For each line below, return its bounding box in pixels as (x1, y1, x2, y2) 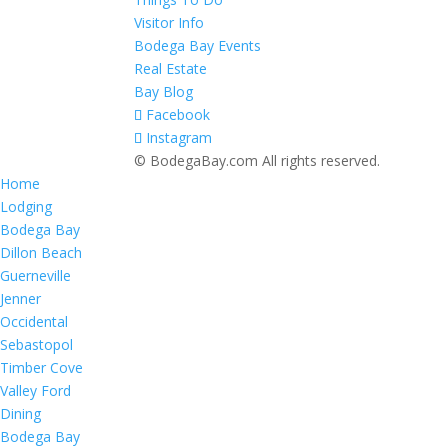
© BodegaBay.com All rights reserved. (134, 151, 381, 170)
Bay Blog (134, 82, 194, 101)
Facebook (146, 105, 211, 124)
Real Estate (134, 59, 208, 78)
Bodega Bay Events (134, 36, 262, 55)
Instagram (146, 128, 213, 147)
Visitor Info (134, 13, 205, 32)
